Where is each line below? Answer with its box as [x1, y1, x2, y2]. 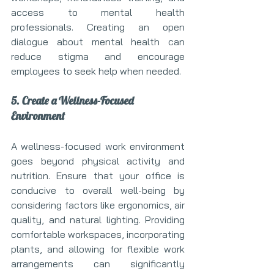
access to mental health [11, 6, 185, 18]
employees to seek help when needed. [11, 65, 181, 77]
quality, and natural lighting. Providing [11, 213, 185, 226]
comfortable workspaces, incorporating [11, 228, 185, 240]
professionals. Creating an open [11, 21, 185, 33]
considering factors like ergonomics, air [11, 199, 185, 211]
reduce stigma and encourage [11, 50, 185, 62]
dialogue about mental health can [11, 35, 185, 48]
